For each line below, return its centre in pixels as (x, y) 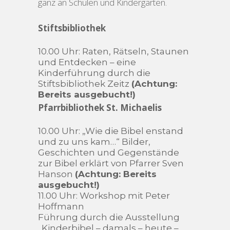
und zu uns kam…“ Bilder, (94, 141)
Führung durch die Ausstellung (109, 217)
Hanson (56, 174)
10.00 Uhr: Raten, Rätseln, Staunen (113, 51)
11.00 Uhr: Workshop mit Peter (104, 195)
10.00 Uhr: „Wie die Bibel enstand (111, 131)
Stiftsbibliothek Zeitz (85, 83)
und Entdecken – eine (87, 62)
